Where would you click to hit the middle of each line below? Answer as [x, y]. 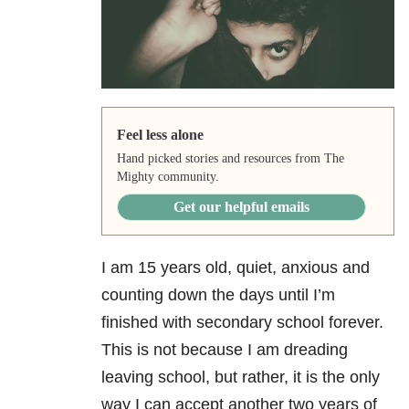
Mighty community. [168, 177]
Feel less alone [160, 135]
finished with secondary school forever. [242, 323]
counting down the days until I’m [218, 295]
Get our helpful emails [241, 207]
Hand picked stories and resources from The [230, 159]
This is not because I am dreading [225, 350]
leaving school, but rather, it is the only [241, 378]
